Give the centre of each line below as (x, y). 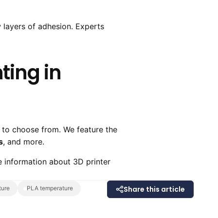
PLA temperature (52, 188)
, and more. (24, 142)
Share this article (154, 190)
